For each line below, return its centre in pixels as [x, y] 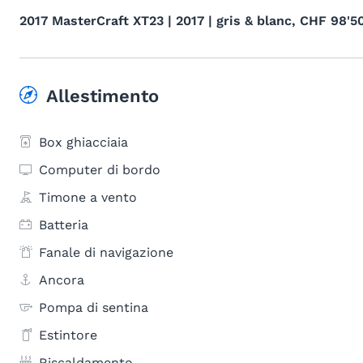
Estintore [68, 335]
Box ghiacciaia [83, 142]
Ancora [62, 280]
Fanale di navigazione [106, 252]
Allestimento [102, 96]
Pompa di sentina [94, 307]
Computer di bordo [100, 170]
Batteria [64, 225]
